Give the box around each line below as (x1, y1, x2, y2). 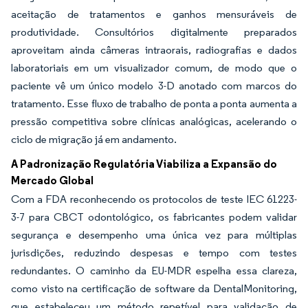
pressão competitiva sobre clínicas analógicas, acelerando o (11, 115, 297, 128)
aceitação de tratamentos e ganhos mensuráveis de (11, 8, 297, 21)
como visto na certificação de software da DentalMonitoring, (11, 282, 297, 295)
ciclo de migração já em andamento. (11, 133, 177, 146)
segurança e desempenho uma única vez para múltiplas (11, 228, 297, 241)
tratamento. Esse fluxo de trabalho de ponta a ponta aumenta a (11, 97, 297, 110)
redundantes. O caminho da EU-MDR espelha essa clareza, (11, 264, 297, 277)
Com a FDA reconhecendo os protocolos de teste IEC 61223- (11, 192, 297, 206)
